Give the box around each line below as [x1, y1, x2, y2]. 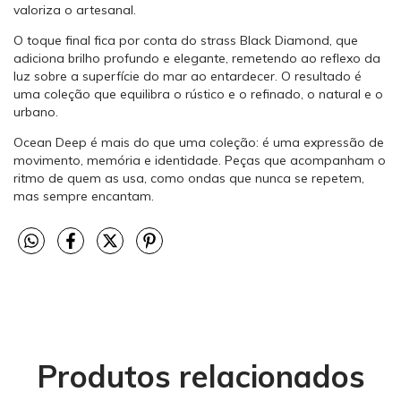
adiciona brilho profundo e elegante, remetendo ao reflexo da [13, 50, 380, 67]
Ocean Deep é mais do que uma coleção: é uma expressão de [13, 134, 384, 151]
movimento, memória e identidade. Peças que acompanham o [13, 152, 386, 169]
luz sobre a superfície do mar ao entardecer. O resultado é [13, 68, 362, 85]
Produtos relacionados [36, 357, 365, 397]
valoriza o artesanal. [13, 2, 136, 19]
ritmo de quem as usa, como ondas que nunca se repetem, [13, 170, 364, 187]
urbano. [13, 104, 58, 121]
